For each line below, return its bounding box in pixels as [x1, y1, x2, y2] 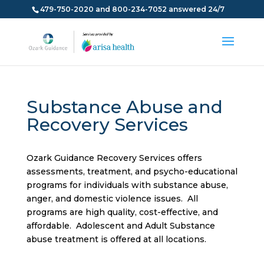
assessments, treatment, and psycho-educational [26, 166, 237, 177]
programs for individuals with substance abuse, [26, 180, 228, 190]
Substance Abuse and [26, 96, 223, 118]
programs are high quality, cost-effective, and [26, 207, 218, 217]
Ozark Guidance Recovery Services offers [26, 153, 202, 163]
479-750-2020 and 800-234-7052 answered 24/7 [39, 5, 225, 14]
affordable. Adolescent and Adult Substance [26, 220, 215, 231]
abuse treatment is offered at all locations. [26, 234, 206, 245]
